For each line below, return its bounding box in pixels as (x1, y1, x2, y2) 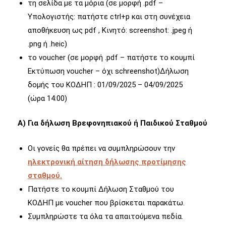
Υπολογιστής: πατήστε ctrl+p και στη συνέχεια (28, 12, 190, 21)
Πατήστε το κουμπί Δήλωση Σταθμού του (28, 184, 174, 194)
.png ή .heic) (28, 39, 67, 48)
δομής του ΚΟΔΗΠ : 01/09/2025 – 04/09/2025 (28, 80, 183, 89)
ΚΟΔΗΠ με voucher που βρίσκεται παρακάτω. (28, 198, 185, 207)
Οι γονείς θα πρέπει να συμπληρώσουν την (28, 143, 175, 153)
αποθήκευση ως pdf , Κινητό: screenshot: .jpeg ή (28, 25, 192, 35)
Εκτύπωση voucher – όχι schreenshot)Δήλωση (28, 66, 189, 76)
